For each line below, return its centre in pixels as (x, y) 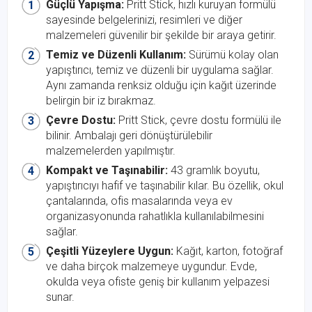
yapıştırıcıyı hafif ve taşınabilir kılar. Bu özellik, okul (165, 186)
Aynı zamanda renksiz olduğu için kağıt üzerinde (161, 85)
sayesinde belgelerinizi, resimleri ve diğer (144, 20)
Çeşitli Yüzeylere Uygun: (110, 251)
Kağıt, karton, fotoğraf (228, 251)
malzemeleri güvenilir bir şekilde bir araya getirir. (161, 35)
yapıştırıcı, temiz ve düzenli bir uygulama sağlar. (160, 70)
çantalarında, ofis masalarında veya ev (139, 201)
